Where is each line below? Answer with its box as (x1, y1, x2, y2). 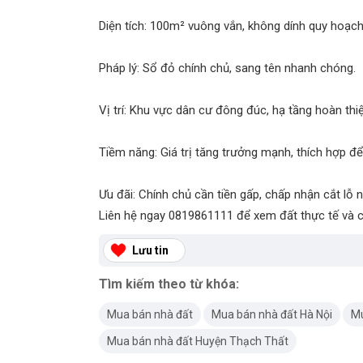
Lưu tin (132, 244, 169, 257)
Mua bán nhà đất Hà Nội (211, 308, 332, 321)
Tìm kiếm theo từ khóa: (99, 276, 239, 292)
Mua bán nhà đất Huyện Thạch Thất (107, 335, 288, 348)
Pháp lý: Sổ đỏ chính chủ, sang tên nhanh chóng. (99, 61, 356, 75)
